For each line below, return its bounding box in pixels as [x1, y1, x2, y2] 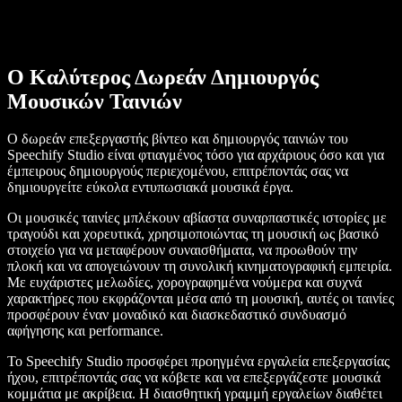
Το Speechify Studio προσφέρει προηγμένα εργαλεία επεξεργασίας [7, 354, 389, 370]
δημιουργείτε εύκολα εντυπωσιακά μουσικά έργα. [7, 179, 293, 196]
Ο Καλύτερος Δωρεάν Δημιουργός [7, 65, 319, 89]
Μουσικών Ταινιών [7, 89, 182, 113]
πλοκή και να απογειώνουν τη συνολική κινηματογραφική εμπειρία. [7, 258, 392, 275]
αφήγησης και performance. [7, 323, 163, 339]
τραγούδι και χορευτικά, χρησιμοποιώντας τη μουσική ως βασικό [7, 226, 379, 242]
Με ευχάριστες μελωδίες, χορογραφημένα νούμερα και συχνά [7, 275, 362, 291]
